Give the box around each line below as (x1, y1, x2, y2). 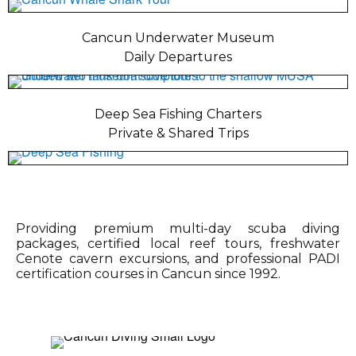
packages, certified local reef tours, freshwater (16, 235, 340, 251)
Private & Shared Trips (107, 125, 249, 141)
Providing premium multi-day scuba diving (16, 220, 340, 236)
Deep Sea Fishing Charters (95, 106, 261, 122)
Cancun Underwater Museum (82, 29, 274, 45)
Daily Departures (124, 48, 232, 64)
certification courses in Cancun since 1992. (16, 265, 281, 281)
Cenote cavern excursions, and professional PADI (16, 250, 340, 266)
